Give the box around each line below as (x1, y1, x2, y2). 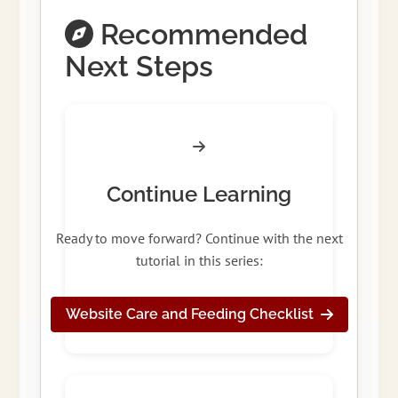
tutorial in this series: (135, 251, 263, 270)
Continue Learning (107, 181, 291, 208)
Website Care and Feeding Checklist (65, 306, 314, 323)
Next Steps (64, 50, 213, 84)
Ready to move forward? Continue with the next (55, 229, 343, 248)
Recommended (92, 18, 307, 52)
